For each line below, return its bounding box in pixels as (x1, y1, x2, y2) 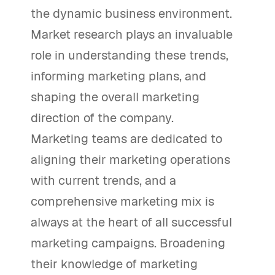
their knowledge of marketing (31, 256, 198, 273)
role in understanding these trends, (31, 47, 228, 64)
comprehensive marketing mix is (31, 193, 214, 210)
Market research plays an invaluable (31, 26, 233, 43)
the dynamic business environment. (31, 6, 232, 22)
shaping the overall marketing (31, 89, 199, 106)
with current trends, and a (31, 172, 176, 189)
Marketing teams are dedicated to (31, 131, 222, 147)
